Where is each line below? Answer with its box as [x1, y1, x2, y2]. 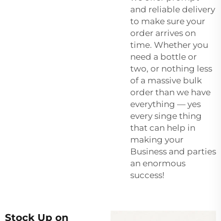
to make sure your [130, 16, 205, 26]
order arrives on [130, 28, 196, 38]
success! [130, 170, 164, 180]
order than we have [130, 87, 211, 97]
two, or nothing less [130, 63, 212, 74]
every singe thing [130, 110, 202, 121]
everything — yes [130, 99, 201, 109]
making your [130, 134, 184, 145]
